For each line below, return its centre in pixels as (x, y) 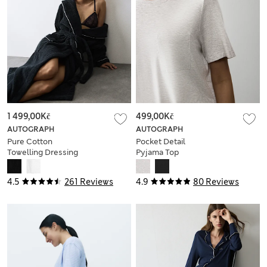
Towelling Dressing (43, 153)
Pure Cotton (30, 142)
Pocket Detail (161, 142)
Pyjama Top (158, 153)
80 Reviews (216, 182)
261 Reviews (89, 182)
